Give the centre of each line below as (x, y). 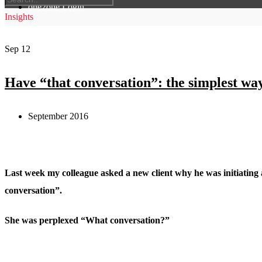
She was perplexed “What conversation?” (87, 220)
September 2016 (58, 116)
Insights (19, 17)
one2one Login (56, 7)
